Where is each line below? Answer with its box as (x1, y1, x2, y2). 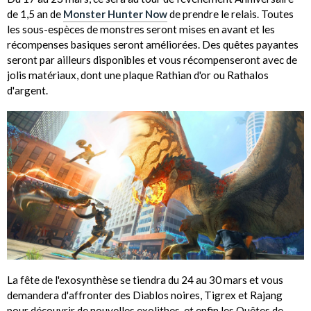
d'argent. (7, 84, 48, 97)
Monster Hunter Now (63, 8, 167, 21)
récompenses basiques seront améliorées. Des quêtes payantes (7, 38, 299, 51)
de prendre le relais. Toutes (167, 8, 294, 21)
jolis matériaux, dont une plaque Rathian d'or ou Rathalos (7, 69, 269, 82)
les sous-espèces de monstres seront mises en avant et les (7, 23, 275, 36)
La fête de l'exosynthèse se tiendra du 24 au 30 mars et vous (7, 273, 283, 286)
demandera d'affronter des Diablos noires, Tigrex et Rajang (7, 288, 283, 301)
